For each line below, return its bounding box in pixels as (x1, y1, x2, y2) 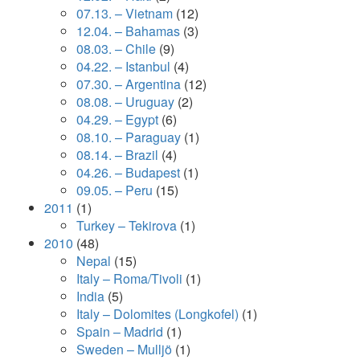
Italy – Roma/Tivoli (76, 269, 182, 288)
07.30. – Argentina (76, 75, 181, 93)
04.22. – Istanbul (76, 57, 170, 76)
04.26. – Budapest (76, 163, 180, 182)
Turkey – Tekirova (76, 216, 177, 235)
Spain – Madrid (76, 322, 163, 341)
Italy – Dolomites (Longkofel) (76, 305, 239, 323)
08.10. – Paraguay (76, 128, 181, 146)
